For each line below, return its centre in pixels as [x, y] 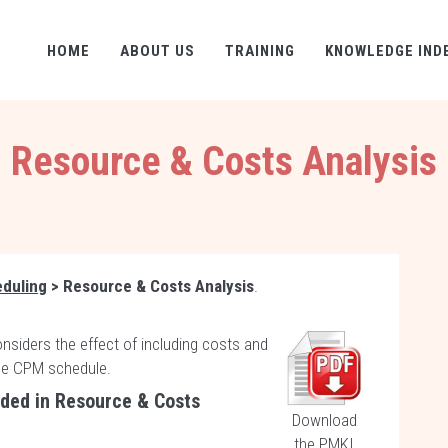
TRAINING [260, 51]
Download [324, 420]
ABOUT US [157, 51]
